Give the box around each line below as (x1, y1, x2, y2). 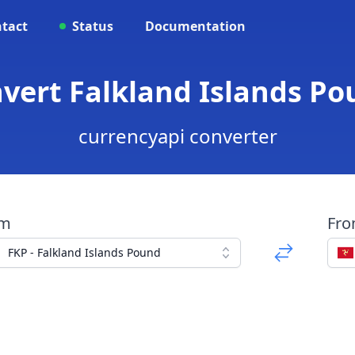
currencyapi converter (78, 123, 277, 149)
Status (72, 17, 113, 35)
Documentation (145, 17, 246, 35)
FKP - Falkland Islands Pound (7, 245, 161, 260)
